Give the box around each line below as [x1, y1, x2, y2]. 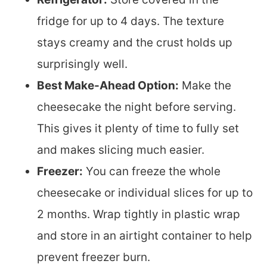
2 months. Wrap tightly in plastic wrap [37, 207, 240, 222]
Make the [179, 79, 231, 93]
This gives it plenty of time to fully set [37, 122, 239, 136]
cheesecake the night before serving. [37, 100, 236, 114]
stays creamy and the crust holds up [37, 36, 232, 50]
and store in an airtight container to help [37, 229, 252, 243]
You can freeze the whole [83, 164, 221, 179]
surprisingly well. [37, 57, 128, 72]
